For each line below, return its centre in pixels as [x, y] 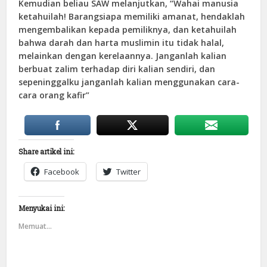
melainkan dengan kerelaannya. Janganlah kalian [123, 56]
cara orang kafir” [54, 95]
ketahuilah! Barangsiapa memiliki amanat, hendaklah [132, 17]
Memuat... [35, 226]
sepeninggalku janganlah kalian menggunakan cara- [129, 82]
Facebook [62, 172]
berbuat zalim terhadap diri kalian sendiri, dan [117, 69]
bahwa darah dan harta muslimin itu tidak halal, [122, 43]
